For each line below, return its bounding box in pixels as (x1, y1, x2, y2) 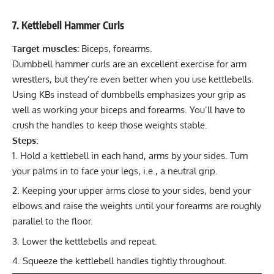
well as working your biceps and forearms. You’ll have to (12, 103, 245, 116)
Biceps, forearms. (79, 42, 152, 54)
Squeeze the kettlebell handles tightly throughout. (23, 255, 227, 267)
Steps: (12, 134, 38, 146)
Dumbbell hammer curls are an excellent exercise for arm (12, 57, 246, 70)
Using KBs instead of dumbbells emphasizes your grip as (12, 88, 246, 100)
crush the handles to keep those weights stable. (12, 119, 207, 131)
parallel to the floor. (12, 215, 93, 228)
